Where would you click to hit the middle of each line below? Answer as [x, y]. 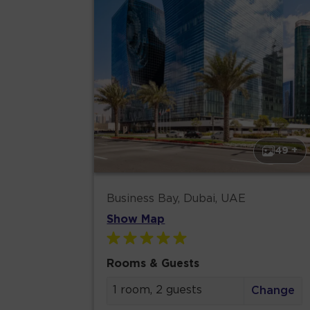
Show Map [136, 220]
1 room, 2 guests [158, 291]
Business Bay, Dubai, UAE [176, 199]
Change [273, 291]
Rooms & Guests [153, 264]
